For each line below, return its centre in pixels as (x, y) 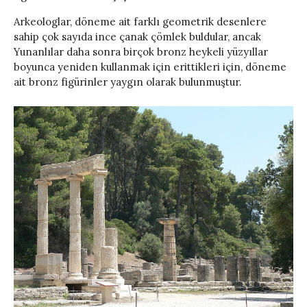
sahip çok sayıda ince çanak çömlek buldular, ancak (137, 36)
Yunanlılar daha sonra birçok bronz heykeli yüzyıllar (141, 51)
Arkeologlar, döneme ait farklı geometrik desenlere (140, 21)
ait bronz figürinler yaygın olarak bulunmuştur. (128, 82)
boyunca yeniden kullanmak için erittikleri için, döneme (150, 66)
